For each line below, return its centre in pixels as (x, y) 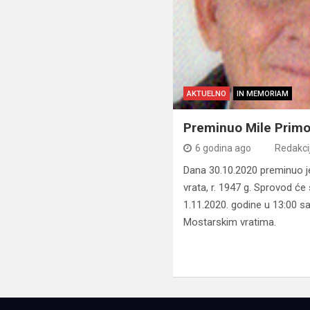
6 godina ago (224, 148)
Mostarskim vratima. (230, 222)
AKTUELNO (207, 94)
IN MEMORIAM (263, 94)
